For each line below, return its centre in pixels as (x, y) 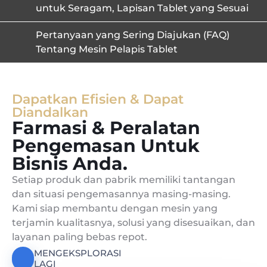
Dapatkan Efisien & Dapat (98, 99)
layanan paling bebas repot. (80, 237)
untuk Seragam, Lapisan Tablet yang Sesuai (142, 8)
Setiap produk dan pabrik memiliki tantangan (124, 179)
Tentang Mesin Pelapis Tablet (107, 49)
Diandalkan (50, 112)
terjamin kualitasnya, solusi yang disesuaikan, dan (133, 222)
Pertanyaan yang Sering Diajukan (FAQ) (133, 35)
